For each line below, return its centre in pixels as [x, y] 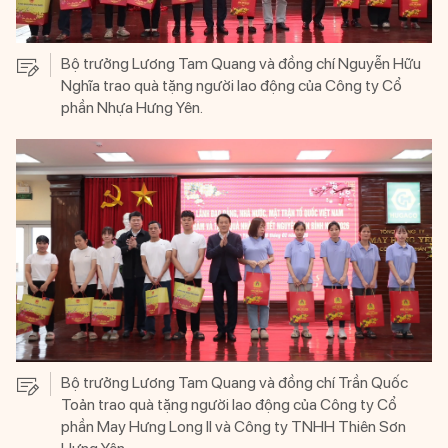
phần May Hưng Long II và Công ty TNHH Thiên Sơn [233, 426]
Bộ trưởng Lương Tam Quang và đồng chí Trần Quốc [234, 382]
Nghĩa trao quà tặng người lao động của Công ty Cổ [231, 86]
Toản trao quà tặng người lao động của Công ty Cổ [229, 404]
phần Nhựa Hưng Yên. [132, 108]
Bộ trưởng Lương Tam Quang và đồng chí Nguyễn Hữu [241, 64]
